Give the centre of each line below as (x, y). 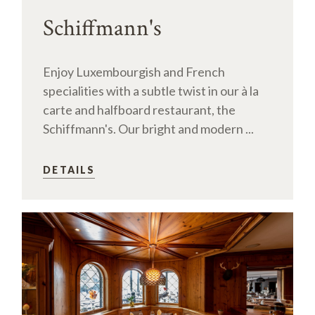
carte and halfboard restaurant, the (140, 109)
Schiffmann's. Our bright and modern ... (149, 128)
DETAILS (69, 169)
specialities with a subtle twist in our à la (151, 90)
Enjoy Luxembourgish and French (134, 71)
